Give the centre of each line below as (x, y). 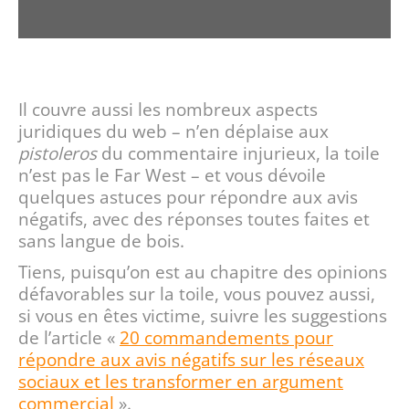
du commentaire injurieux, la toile (238, 153)
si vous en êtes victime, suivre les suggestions (203, 315)
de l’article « (69, 337)
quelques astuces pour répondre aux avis (188, 197)
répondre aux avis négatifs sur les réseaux (191, 359)
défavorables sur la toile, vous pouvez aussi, (197, 294)
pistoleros (58, 153)
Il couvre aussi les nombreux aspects (168, 109)
